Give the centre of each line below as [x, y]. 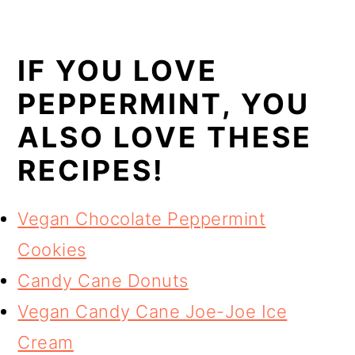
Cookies [52, 249]
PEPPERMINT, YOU [164, 103]
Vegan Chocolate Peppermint [142, 218]
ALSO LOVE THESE [165, 137]
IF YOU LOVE [118, 70]
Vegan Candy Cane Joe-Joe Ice [153, 311]
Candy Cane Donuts [103, 280]
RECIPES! [92, 170]
